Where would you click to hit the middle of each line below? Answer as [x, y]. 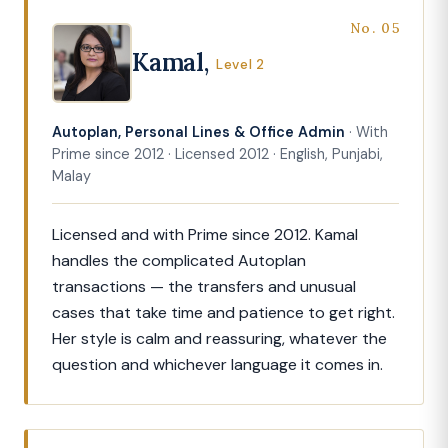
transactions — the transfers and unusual [204, 287]
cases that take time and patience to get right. [223, 313]
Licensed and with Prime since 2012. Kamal [205, 235]
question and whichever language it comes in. [217, 365]
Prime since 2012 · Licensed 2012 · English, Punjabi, [217, 154]
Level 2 [240, 65]
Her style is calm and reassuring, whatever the [219, 339]
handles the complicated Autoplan [179, 261]
